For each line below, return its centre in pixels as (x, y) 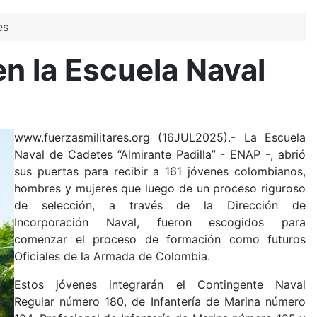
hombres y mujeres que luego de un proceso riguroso (160, 189)
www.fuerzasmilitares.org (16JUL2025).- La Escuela (160, 138)
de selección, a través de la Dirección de (160, 206)
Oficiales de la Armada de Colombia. (112, 257)
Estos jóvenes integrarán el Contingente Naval (160, 285)
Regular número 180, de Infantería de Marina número (160, 302)
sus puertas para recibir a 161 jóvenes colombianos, (160, 172)
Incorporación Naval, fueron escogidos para (160, 223)
